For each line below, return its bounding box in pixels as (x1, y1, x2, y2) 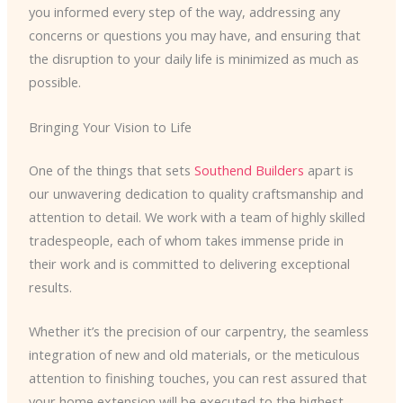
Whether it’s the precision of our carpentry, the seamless (28, 321, 369, 340)
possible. (28, 73, 81, 92)
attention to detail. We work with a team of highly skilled (28, 207, 365, 226)
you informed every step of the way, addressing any (28, 3, 340, 22)
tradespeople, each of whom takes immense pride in (28, 230, 344, 249)
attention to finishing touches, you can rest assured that (28, 368, 367, 387)
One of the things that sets (28, 160, 194, 179)
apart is (303, 160, 354, 179)
